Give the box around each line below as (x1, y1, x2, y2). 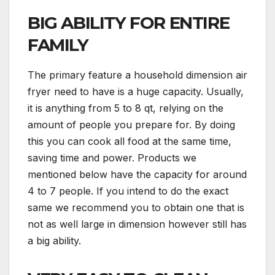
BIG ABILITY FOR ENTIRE (28, 12, 230, 33)
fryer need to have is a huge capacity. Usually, (28, 85, 244, 98)
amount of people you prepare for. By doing (28, 118, 235, 131)
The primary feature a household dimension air (28, 68, 247, 81)
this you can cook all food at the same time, (28, 134, 231, 147)
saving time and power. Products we (28, 151, 196, 164)
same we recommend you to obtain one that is (28, 201, 244, 214)
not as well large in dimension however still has (28, 217, 247, 230)
